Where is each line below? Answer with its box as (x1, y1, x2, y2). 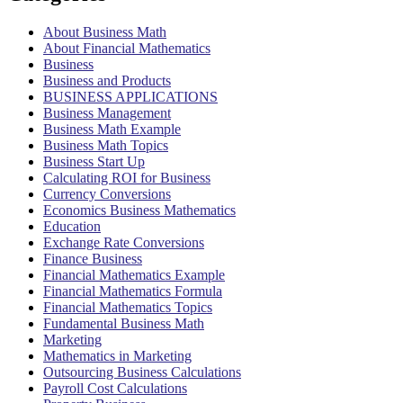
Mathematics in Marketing (43, 347, 192, 363)
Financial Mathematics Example (43, 266, 225, 282)
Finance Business (43, 250, 142, 266)
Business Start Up (43, 153, 145, 169)
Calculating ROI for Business (43, 169, 210, 185)
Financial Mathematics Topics (43, 299, 212, 315)
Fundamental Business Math (43, 315, 204, 331)
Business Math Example (43, 121, 181, 137)
